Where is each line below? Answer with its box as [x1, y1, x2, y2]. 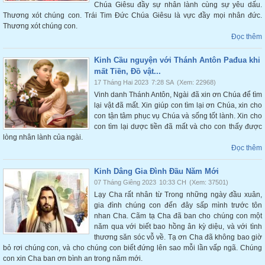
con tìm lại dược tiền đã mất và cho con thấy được [94, 122, 262, 131]
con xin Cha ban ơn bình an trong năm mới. [3, 254, 143, 263]
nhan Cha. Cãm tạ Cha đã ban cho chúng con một [94, 212, 262, 220]
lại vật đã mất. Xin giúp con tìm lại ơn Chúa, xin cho [94, 101, 262, 109]
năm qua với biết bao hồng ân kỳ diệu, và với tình [94, 222, 262, 231]
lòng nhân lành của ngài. [3, 133, 83, 141]
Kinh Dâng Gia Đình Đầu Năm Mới [94, 167, 219, 176]
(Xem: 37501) [189, 179, 228, 186]
